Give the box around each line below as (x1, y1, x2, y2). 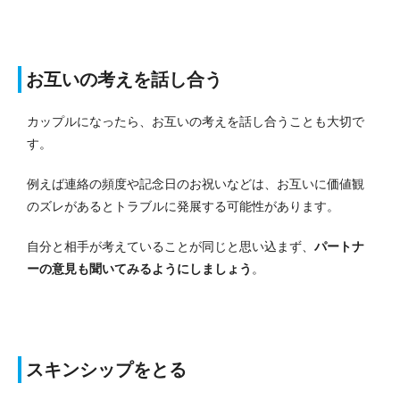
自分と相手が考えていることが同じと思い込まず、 (27, 239, 314, 254)
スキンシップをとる (26, 360, 187, 380)
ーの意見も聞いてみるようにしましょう (27, 262, 252, 277)
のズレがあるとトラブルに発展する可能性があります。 (27, 199, 339, 214)
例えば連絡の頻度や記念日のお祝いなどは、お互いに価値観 (27, 177, 364, 192)
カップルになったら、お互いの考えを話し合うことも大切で (27, 114, 364, 129)
